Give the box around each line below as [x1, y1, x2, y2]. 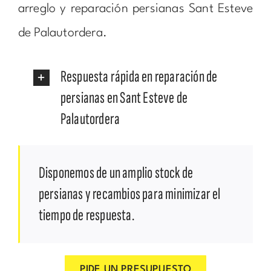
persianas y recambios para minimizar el [38, 184, 221, 204]
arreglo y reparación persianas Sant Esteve [18, 2, 253, 15]
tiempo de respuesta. [38, 205, 134, 225]
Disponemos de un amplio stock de [38, 163, 194, 183]
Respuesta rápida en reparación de [60, 67, 218, 87]
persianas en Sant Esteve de [60, 88, 188, 108]
